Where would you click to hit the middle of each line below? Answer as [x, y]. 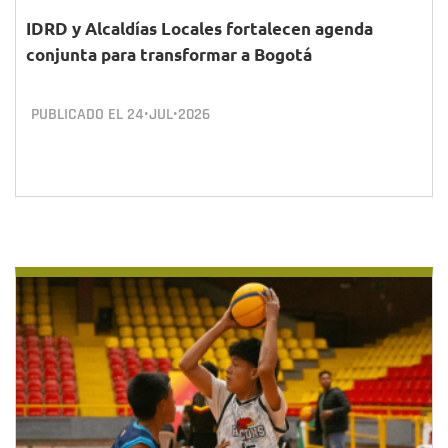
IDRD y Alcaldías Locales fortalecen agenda [199, 28]
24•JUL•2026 [168, 114]
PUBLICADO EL [79, 114]
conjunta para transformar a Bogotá [169, 54]
